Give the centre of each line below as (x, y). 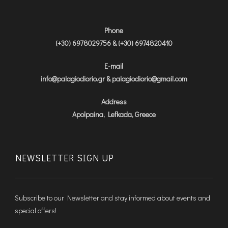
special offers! (35, 210)
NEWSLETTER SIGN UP (64, 158)
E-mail (114, 66)
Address (114, 101)
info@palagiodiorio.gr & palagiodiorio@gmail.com (114, 78)
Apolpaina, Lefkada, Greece (114, 114)
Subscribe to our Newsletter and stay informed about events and (112, 197)
